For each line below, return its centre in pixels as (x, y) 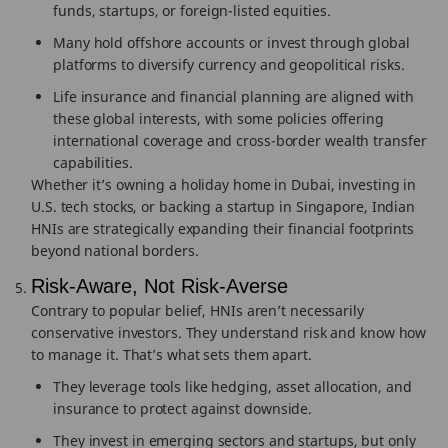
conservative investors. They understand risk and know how (229, 332)
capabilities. (93, 162)
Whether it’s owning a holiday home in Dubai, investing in (224, 184)
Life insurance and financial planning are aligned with (233, 96)
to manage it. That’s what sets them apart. (171, 354)
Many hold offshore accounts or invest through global (231, 42)
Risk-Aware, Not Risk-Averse (159, 286)
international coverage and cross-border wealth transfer (240, 140)
